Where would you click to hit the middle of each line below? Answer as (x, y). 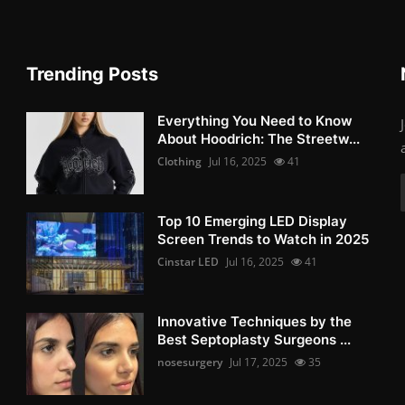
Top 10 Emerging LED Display (253, 221)
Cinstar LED (188, 261)
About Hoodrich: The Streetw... (259, 138)
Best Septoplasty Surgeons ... (254, 339)
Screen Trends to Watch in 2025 (264, 239)
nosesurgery (190, 362)
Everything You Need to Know (255, 120)
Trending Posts (93, 74)
